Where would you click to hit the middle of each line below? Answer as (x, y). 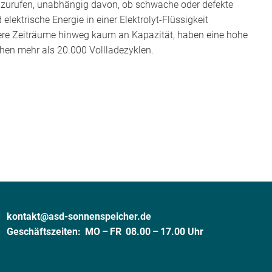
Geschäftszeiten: (46, 231)
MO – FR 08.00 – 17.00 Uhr (144, 231)
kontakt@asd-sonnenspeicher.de (79, 216)
